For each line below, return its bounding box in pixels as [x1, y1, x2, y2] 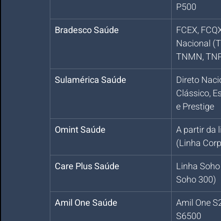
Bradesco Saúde [55, 24, 119, 37]
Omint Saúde [55, 123, 106, 137]
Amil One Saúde [55, 196, 117, 210]
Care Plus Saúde [55, 160, 119, 173]
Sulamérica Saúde [55, 74, 126, 87]
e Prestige [176, 100, 214, 113]
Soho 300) [176, 173, 216, 186]
